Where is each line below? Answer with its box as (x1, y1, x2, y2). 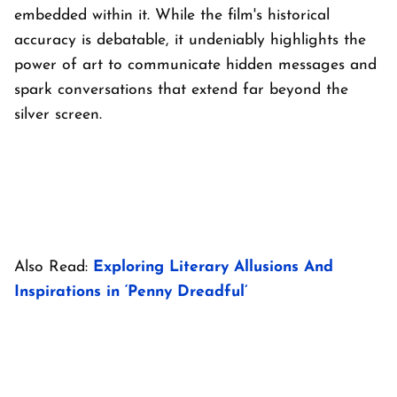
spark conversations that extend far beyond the (14, 82, 348, 97)
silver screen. (14, 107, 102, 122)
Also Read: (14, 260, 93, 275)
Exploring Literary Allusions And (93, 260, 333, 275)
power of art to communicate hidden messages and (14, 58, 377, 73)
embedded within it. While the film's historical (14, 8, 330, 23)
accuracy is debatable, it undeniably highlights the (14, 33, 366, 48)
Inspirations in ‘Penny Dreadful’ (14, 284, 247, 300)
